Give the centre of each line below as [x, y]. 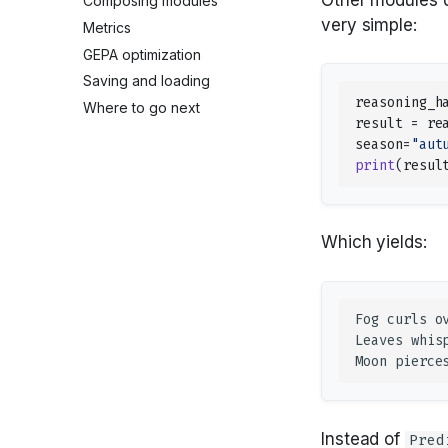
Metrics [107, 27]
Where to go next [141, 107]
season [379, 144]
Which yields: [374, 242]
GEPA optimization [142, 54]
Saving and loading [146, 81]
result [379, 123]
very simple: [369, 24]
